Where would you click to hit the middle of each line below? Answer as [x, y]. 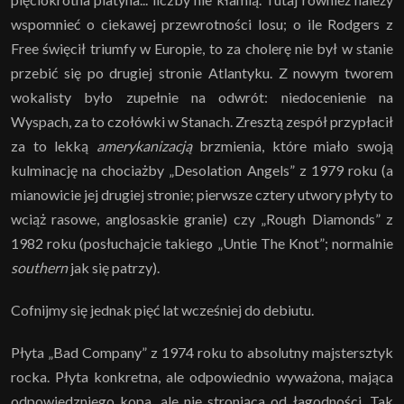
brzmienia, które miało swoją [293, 145]
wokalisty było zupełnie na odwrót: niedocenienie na [202, 96]
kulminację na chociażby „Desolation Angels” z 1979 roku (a [202, 170]
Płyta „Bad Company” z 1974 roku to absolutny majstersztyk [202, 352]
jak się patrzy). [114, 267]
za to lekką [54, 145]
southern [39, 267]
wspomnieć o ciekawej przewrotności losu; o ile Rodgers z [202, 23]
